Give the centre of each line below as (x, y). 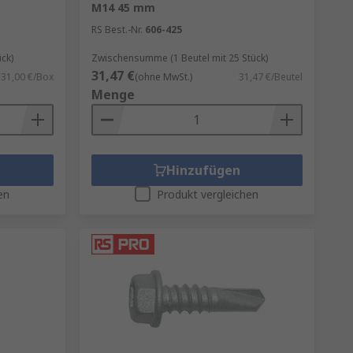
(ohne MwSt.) (163, 77)
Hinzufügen (203, 170)
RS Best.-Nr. (117, 30)
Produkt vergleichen (208, 194)
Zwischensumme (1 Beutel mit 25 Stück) (179, 58)
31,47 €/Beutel (270, 77)
